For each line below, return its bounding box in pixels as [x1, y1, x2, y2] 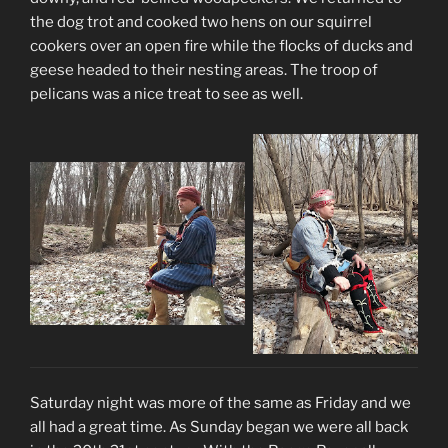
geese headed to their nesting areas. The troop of [30, 60, 378, 79]
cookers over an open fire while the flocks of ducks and [30, 36, 413, 55]
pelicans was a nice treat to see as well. [30, 84, 303, 103]
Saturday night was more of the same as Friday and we [30, 393, 411, 412]
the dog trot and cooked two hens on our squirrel [30, 12, 372, 31]
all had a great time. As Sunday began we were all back [30, 417, 408, 436]
